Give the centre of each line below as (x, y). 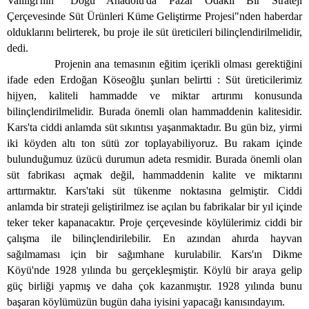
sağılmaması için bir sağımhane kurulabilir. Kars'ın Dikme (154, 255)
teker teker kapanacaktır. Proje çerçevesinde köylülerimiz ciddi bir (154, 223)
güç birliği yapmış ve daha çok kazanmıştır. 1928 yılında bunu (154, 286)
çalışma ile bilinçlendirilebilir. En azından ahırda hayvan (154, 239)
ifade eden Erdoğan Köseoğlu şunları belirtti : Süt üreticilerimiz (154, 80)
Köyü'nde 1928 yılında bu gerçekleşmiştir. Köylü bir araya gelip (154, 270)
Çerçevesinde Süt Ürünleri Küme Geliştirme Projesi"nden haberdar (154, 17)
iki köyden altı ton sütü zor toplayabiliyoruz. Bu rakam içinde (154, 143)
